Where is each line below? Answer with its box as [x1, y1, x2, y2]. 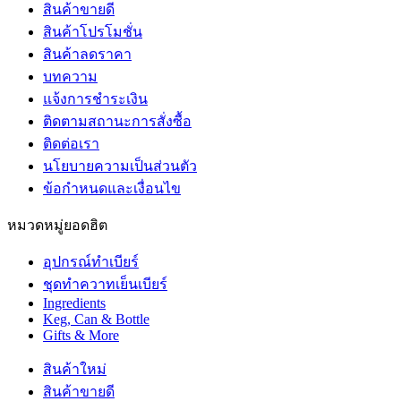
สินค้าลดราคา [43, 46, 132, 62]
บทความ [43, 68, 98, 84]
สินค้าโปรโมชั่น [43, 23, 142, 39]
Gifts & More [43, 327, 119, 343]
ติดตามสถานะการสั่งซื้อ [43, 113, 192, 129]
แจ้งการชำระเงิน [43, 90, 148, 107]
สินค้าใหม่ [43, 361, 107, 377]
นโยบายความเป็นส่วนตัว [43, 158, 197, 174]
